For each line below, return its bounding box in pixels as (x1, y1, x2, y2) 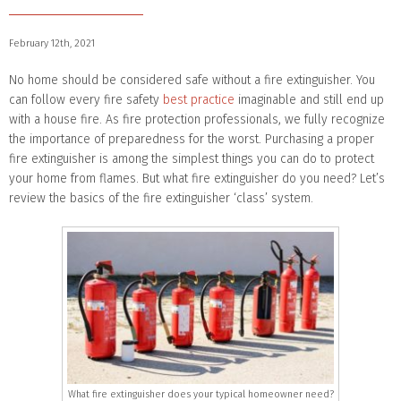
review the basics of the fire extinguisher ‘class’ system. (9, 190, 313, 206)
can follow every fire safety (9, 91, 163, 107)
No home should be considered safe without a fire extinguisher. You (9, 72, 375, 88)
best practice (163, 91, 235, 107)
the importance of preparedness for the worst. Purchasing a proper (9, 131, 374, 147)
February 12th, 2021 (9, 37, 95, 49)
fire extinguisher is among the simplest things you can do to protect (9, 150, 374, 166)
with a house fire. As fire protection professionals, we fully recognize (9, 111, 385, 127)
